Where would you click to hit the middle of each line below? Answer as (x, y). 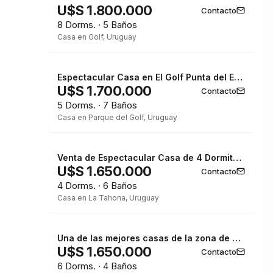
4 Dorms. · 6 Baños (97, 186)
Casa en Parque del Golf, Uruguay (117, 117)
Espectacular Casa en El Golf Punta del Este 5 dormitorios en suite (238, 77)
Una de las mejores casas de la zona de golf (236, 238)
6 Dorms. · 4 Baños (97, 266)
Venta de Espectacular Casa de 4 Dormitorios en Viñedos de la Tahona (237, 158)
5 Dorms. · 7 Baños (97, 105)
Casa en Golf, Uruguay (97, 37)
